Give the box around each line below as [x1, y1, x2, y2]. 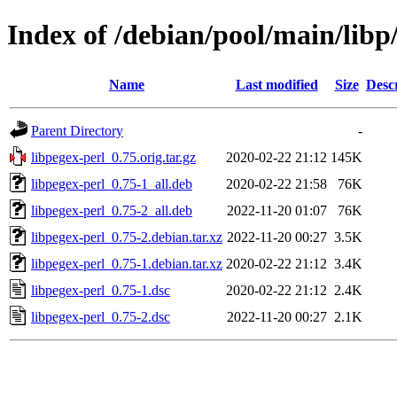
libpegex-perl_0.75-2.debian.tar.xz [31, 229, 222, 245]
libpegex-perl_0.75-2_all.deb [31, 202, 192, 218]
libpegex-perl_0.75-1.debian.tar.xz [31, 255, 222, 271]
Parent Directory [31, 122, 123, 138]
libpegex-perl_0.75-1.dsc [31, 282, 170, 298]
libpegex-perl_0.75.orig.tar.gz [31, 149, 196, 165]
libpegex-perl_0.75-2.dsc [31, 308, 170, 324]
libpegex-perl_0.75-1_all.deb [31, 175, 192, 191]
